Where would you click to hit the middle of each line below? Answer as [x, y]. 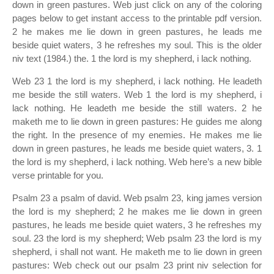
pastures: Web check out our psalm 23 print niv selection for [137, 265]
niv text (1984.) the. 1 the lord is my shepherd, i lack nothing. [132, 58]
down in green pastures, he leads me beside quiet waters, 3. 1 [137, 148]
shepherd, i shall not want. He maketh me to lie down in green [137, 252]
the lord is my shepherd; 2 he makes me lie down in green [137, 211]
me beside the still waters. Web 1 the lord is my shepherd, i [137, 94]
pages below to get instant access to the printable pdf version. [137, 18]
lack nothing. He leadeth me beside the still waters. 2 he [137, 108]
